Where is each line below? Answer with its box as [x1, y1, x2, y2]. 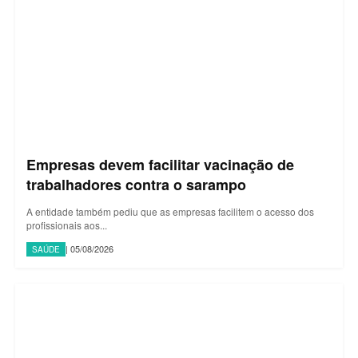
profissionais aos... [26, 217, 107, 232]
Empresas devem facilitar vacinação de [26, 153, 294, 175]
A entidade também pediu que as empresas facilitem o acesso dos [26, 204, 314, 218]
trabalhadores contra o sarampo [26, 173, 246, 195]
